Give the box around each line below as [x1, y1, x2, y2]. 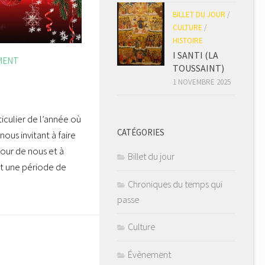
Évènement [128, 248, 171, 260]
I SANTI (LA [173, 49, 218, 61]
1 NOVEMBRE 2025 [173, 77, 231, 87]
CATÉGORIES [117, 127, 164, 138]
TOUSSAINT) [173, 62, 224, 74]
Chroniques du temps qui [128, 178, 222, 190]
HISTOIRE [173, 35, 203, 46]
